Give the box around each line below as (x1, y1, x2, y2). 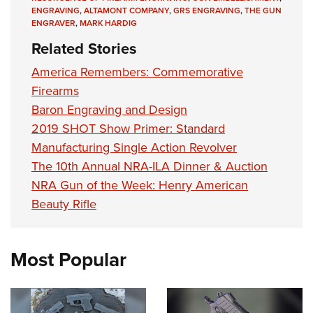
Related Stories (31, 37, 137, 60)
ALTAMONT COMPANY (84, 4, 169, 17)
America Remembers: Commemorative (31, 63, 243, 81)
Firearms (31, 82, 79, 100)
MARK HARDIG (80, 17, 137, 29)
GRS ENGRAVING (173, 4, 240, 17)
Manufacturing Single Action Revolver (31, 138, 237, 156)
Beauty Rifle (31, 195, 96, 213)
